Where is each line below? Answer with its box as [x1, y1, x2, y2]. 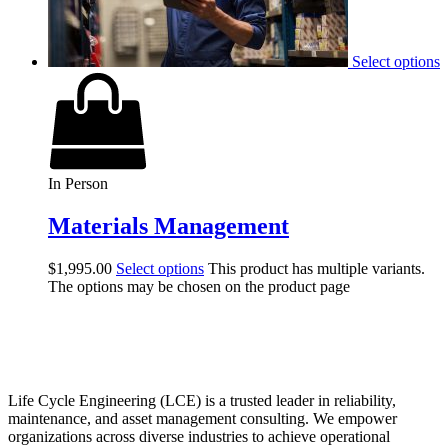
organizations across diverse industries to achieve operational [8, 427, 390, 445]
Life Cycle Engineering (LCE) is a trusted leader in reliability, [8, 391, 396, 409]
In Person [48, 174, 108, 192]
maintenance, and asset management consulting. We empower [8, 409, 397, 427]
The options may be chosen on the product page [48, 277, 350, 295]
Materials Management [48, 212, 289, 239]
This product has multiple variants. [208, 259, 425, 277]
